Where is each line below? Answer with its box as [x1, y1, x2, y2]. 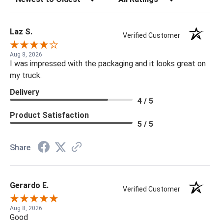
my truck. [10, 71, 42, 81]
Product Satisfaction [10, 110, 89, 120]
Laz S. [10, 27, 32, 37]
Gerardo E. [10, 181, 49, 191]
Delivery [10, 87, 39, 97]
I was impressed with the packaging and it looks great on [10, 59, 206, 69]
